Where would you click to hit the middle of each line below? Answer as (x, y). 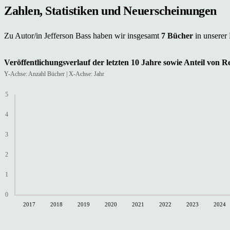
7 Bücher (178, 35)
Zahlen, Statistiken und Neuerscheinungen (110, 11)
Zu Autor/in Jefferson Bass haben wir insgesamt (83, 35)
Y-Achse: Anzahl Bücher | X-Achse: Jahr (54, 74)
